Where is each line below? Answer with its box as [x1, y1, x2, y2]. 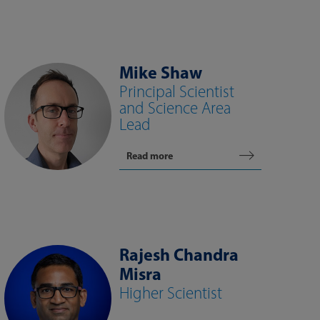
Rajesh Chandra [119, 244, 239, 265]
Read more [126, 149, 173, 162]
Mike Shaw [119, 61, 202, 83]
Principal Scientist [119, 81, 234, 101]
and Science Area [119, 98, 231, 118]
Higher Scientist [119, 283, 222, 303]
